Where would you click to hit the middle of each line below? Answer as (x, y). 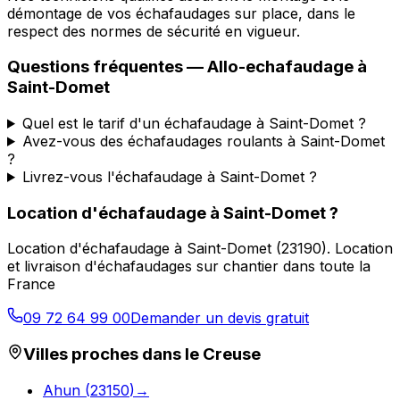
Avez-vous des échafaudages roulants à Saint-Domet (203, 141)
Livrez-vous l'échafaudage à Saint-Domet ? (169, 176)
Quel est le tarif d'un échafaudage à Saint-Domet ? (194, 123)
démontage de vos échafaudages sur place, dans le (181, 13)
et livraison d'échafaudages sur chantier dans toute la (189, 267)
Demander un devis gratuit (220, 318)
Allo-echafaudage (280, 67)
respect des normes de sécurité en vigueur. (154, 31)
